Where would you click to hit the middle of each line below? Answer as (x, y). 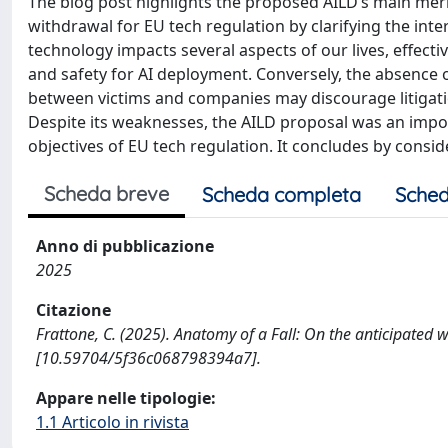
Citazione (73, 309)
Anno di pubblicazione (125, 245)
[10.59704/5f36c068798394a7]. (148, 357)
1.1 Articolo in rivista (112, 421)
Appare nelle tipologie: (126, 397)
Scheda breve (106, 193)
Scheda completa (281, 194)
